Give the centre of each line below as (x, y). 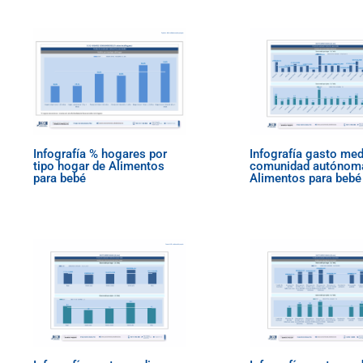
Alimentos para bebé (305, 178)
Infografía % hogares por (100, 154)
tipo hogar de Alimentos (99, 166)
